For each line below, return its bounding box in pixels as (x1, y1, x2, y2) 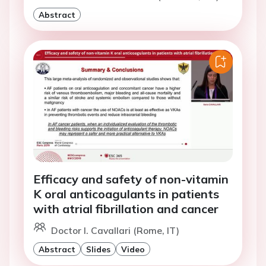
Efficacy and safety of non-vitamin (33, 172, 229, 187)
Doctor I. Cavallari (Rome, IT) (51, 224, 179, 237)
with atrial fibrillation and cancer (33, 201, 218, 217)
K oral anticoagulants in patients (33, 186, 219, 202)
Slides (86, 244, 110, 255)
